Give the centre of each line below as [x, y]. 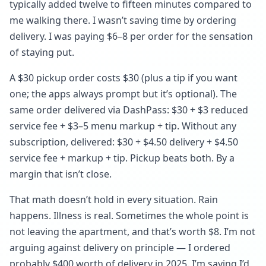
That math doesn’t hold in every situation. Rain [114, 199]
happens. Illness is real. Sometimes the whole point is [129, 216]
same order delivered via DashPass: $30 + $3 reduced [129, 110]
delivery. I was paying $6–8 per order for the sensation [131, 36]
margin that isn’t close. [61, 174]
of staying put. [42, 52]
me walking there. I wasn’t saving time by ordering [123, 20]
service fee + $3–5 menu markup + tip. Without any [123, 126]
